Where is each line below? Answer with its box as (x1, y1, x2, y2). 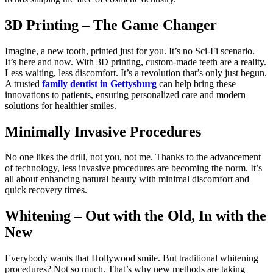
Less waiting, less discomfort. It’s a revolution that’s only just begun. (5, 67, 267, 78)
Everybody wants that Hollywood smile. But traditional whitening (5, 253, 258, 264)
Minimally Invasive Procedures (5, 123, 201, 140)
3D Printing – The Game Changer (5, 16, 217, 33)
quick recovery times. (5, 185, 87, 196)
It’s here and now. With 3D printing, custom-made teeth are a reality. (5, 56, 266, 67)
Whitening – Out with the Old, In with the (5, 208, 266, 224)
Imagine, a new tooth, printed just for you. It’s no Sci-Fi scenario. (5, 45, 255, 56)
